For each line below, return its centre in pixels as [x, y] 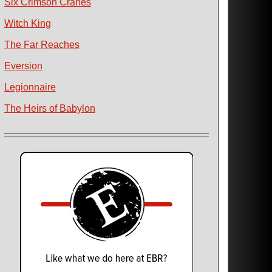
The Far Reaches [42, 45]
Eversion [23, 66]
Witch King [27, 23]
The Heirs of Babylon [49, 108]
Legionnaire [30, 87]
